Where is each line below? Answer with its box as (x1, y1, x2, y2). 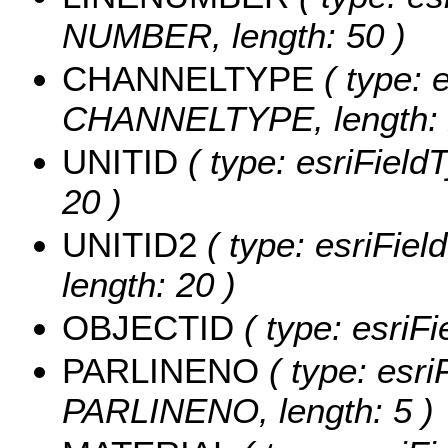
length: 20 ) (62, 265, 236, 305)
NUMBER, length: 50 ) (62, 16, 406, 56)
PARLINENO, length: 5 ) (62, 391, 434, 431)
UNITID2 (62, 225, 197, 265)
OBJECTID (62, 308, 234, 348)
